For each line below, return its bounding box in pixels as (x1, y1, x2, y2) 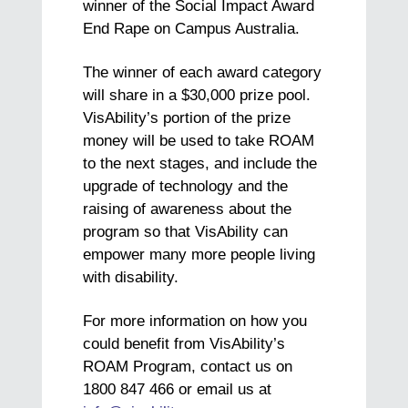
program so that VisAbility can (83, 222, 289, 240)
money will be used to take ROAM (83, 131, 315, 149)
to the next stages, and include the (83, 154, 318, 172)
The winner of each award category (83, 63, 322, 81)
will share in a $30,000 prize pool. (83, 86, 311, 104)
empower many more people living (83, 245, 316, 263)
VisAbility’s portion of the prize (83, 108, 291, 127)
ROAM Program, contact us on (83, 357, 293, 375)
